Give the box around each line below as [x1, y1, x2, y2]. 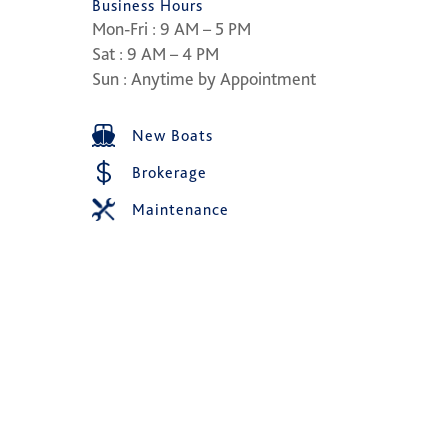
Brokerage [132, 163, 207, 182]
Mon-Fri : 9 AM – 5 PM [92, 18, 251, 39]
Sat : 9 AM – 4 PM [92, 43, 219, 64]
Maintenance [132, 200, 229, 219]
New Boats [132, 126, 213, 145]
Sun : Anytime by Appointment [92, 68, 316, 89]
